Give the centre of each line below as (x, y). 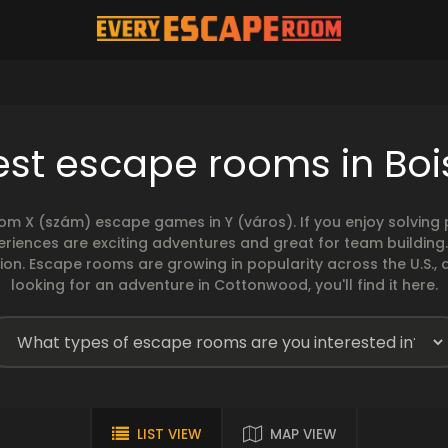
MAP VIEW (303, 434)
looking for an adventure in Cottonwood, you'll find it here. (224, 285)
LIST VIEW (169, 434)
